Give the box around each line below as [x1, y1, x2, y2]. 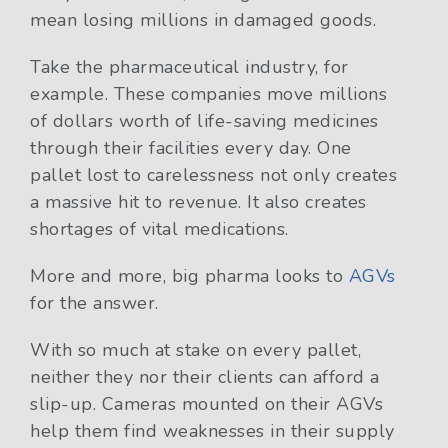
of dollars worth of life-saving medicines [30, 109, 379, 134]
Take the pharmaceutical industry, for [30, 55, 349, 80]
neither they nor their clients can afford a [30, 365, 380, 390]
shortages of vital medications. [30, 217, 289, 242]
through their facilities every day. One [30, 136, 352, 161]
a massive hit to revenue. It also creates [30, 190, 367, 215]
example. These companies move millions [30, 82, 387, 107]
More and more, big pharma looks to [30, 264, 343, 289]
